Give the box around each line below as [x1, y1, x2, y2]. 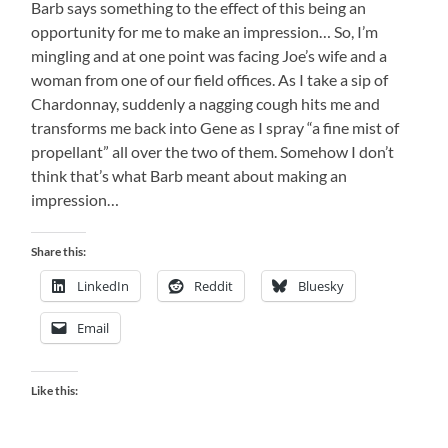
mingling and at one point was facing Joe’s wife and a [31, 45, 388, 65]
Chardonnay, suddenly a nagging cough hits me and [31, 93, 381, 113]
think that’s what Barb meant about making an [31, 165, 348, 185]
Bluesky [298, 276, 345, 295]
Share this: [31, 243, 87, 259]
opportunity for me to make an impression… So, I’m [31, 21, 379, 41]
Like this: [31, 382, 79, 398]
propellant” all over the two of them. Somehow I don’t [31, 141, 395, 161]
